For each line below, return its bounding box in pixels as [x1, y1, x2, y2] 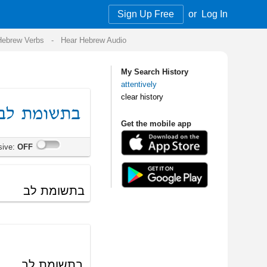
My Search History [11, 56, 68, 64]
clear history [11, 77, 47, 85]
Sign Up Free [9, 7, 57, 16]
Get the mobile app [11, 99, 70, 107]
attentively [11, 66, 42, 74]
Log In [79, 7, 101, 16]
